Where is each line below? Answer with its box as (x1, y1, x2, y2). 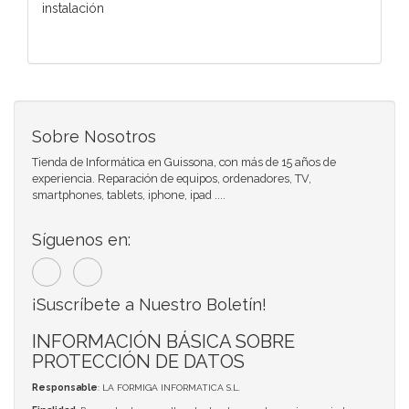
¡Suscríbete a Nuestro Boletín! (32, 294, 267, 314)
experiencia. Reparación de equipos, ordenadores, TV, (32, 171, 311, 185)
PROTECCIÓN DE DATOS (32, 350, 245, 372)
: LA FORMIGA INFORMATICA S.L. (98, 382, 240, 393)
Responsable (32, 382, 98, 393)
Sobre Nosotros (32, 126, 156, 146)
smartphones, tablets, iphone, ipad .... (32, 187, 225, 202)
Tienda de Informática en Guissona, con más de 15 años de (32, 154, 336, 169)
